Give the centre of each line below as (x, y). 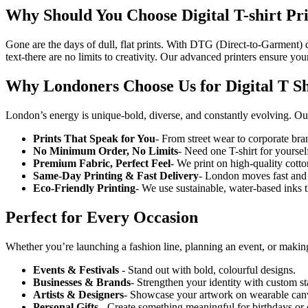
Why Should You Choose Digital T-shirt (146, 15)
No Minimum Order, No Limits (106, 151)
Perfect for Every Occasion (102, 218)
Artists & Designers (78, 294)
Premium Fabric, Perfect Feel (102, 164)
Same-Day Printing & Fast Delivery (116, 176)
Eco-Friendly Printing (84, 188)
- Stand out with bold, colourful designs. (209, 269)
